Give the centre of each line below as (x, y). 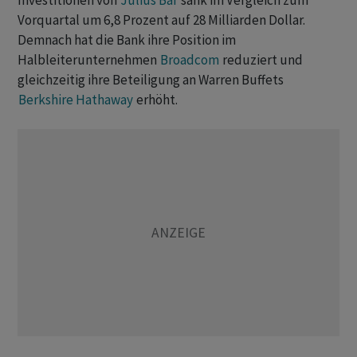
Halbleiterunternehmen (88, 60)
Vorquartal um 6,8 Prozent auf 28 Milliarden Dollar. (161, 20)
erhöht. (156, 100)
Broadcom (190, 60)
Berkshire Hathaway (76, 100)
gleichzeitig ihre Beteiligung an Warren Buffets (151, 80)
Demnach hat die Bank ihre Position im (127, 40)
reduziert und (261, 60)
